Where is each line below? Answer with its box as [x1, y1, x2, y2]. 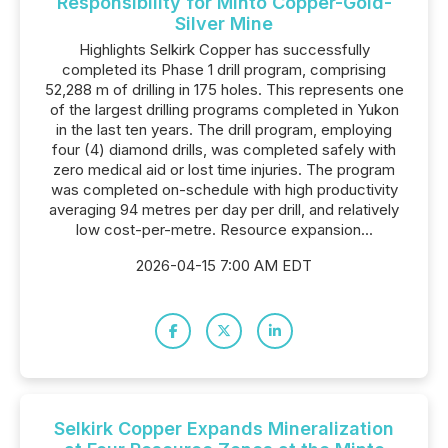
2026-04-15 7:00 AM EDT [136, 256, 312, 275]
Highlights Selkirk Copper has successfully [78, 40, 370, 59]
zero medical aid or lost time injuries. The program [53, 160, 395, 179]
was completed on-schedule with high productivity [50, 180, 398, 199]
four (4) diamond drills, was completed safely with [52, 140, 396, 159]
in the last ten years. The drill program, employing [56, 120, 392, 139]
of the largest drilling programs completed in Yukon [49, 100, 399, 119]
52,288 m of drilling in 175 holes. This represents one [44, 80, 404, 99]
